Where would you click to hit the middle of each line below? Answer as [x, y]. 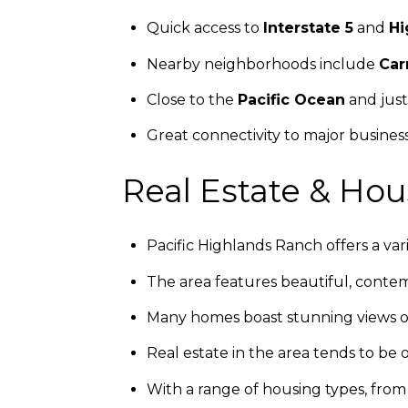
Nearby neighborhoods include [262, 64]
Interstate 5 [308, 28]
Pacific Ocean [291, 99]
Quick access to [204, 28]
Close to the [192, 99]
